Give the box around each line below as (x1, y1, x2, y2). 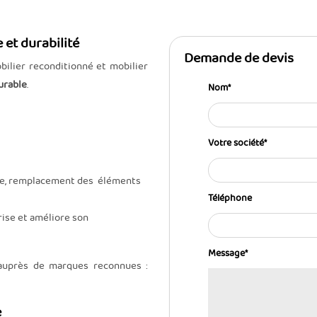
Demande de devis (184, 47, 294, 69)
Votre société (208, 134, 264, 151)
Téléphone (208, 190, 252, 206)
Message (208, 245, 245, 261)
